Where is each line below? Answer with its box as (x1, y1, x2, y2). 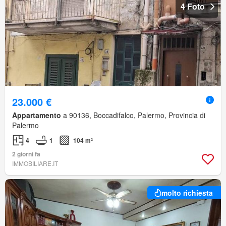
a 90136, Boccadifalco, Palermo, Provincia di (61, 110, 205, 121)
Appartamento (12, 110, 61, 121)
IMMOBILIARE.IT (12, 159, 58, 168)
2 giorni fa (12, 149, 40, 159)
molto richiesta (161, 188, 213, 198)
